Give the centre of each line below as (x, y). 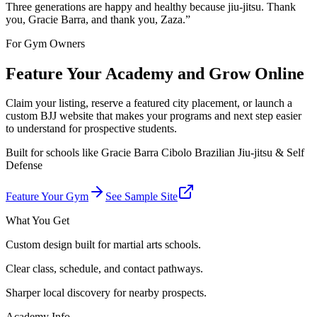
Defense (24, 166)
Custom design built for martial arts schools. (103, 245)
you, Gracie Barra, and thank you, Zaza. (96, 19)
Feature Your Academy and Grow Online (155, 73)
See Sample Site (142, 197)
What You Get (38, 221)
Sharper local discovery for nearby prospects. (106, 293)
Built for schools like (53, 153)
